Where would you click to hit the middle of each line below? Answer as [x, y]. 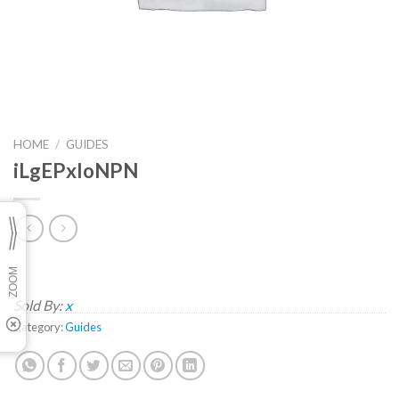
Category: [39, 326]
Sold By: [39, 305]
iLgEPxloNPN [76, 171]
